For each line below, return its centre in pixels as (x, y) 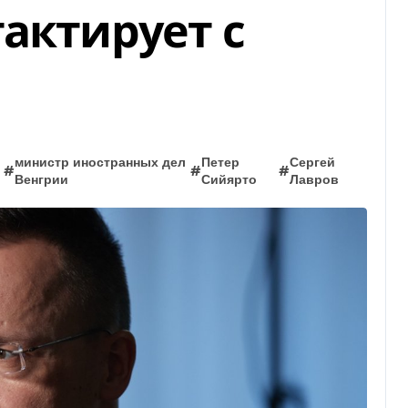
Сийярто (229, 180)
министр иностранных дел (100, 163)
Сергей (312, 163)
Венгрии (41, 180)
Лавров (314, 180)
